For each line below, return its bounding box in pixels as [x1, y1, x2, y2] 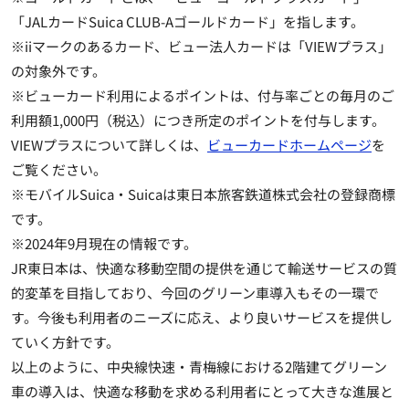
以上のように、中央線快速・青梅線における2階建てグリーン [11, 357, 387, 377]
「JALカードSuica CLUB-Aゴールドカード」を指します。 [11, 12, 364, 32]
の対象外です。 [11, 61, 106, 81]
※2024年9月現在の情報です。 [11, 234, 197, 254]
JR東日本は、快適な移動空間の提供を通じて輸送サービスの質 [11, 258, 397, 278]
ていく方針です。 [11, 332, 120, 352]
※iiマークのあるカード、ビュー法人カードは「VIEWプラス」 [11, 37, 392, 57]
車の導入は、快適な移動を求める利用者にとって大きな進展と [11, 382, 393, 402]
